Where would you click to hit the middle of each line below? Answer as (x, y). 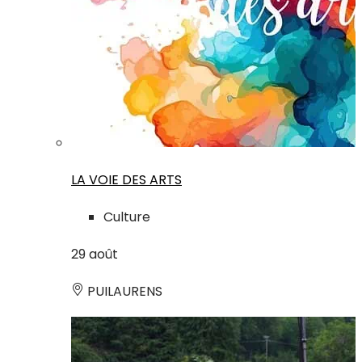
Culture (127, 217)
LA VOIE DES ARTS (126, 180)
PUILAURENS (123, 292)
